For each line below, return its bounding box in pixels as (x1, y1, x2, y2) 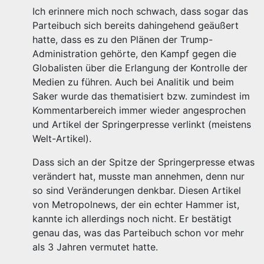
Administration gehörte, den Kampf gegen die (32, 48, 236, 60)
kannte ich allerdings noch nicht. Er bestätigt (32, 213, 232, 225)
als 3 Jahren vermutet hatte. (32, 241, 158, 253)
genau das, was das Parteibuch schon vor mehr (32, 227, 244, 239)
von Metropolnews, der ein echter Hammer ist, (32, 199, 239, 210)
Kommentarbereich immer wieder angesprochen (32, 104, 246, 116)
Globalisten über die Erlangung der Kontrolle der (32, 62, 247, 74)
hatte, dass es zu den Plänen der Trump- (32, 34, 213, 45)
